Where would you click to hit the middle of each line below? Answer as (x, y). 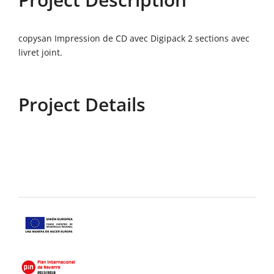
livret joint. (40, 53)
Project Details (82, 105)
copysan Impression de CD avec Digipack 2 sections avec (134, 39)
